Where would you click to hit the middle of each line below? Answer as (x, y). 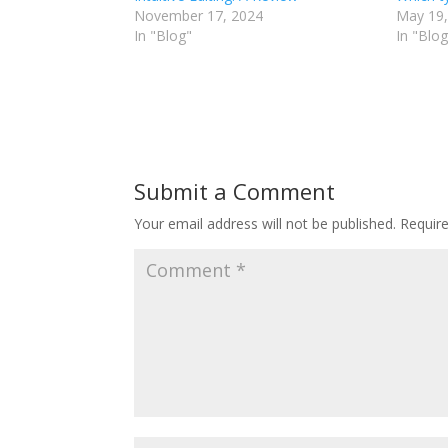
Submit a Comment (235, 190)
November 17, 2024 (199, 15)
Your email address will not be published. (265, 223)
